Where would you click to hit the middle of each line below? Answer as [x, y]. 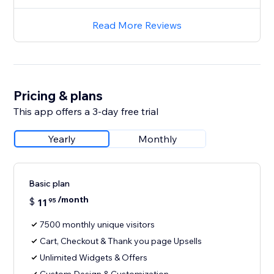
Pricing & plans [58, 96]
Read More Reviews [137, 25]
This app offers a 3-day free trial [86, 112]
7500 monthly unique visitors [98, 225]
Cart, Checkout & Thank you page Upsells [121, 241]
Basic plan [50, 184]
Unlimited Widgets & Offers [94, 258]
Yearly [62, 139]
